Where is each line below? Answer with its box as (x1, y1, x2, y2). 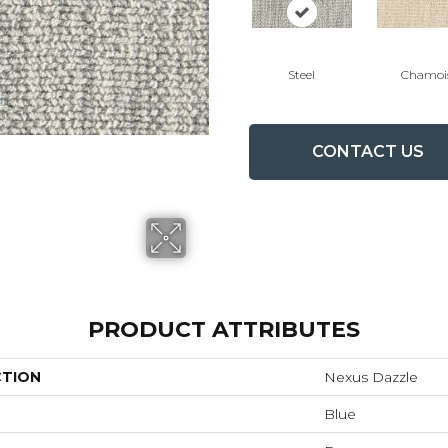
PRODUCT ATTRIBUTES (88, 315, 360, 343)
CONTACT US (311, 142, 424, 162)
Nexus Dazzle (324, 367, 418, 386)
